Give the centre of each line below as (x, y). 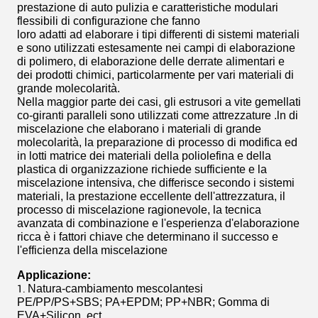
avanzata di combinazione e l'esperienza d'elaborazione (158, 223)
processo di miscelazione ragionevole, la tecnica (139, 210)
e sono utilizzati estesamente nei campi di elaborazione (156, 48)
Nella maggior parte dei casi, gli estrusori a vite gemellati (159, 102)
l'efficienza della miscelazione (92, 250)
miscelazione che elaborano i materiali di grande (139, 129)
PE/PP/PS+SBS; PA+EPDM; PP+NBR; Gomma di (143, 302)
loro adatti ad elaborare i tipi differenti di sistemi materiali (158, 34)
